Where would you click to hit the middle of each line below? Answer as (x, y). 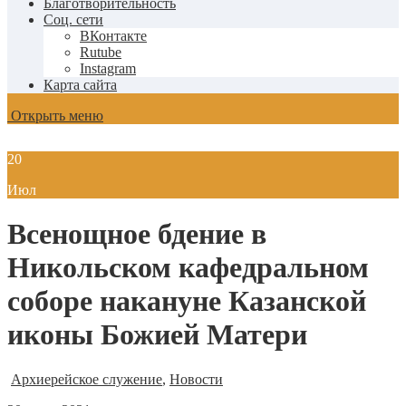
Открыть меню (55, 116)
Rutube (101, 52)
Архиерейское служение (87, 379)
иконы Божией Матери (157, 335)
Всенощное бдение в (137, 234)
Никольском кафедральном (188, 268)
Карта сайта (80, 85)
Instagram (108, 68)
